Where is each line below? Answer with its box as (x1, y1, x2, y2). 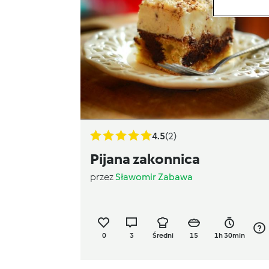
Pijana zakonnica (90, 150, 200, 168)
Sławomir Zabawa (115, 171, 193, 183)
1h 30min (214, 231, 246, 240)
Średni (152, 231, 174, 240)
